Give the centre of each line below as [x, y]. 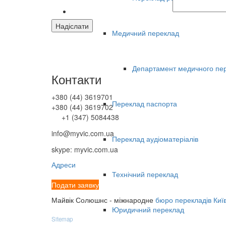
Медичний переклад [146, 33]
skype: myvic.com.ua [85, 149]
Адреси [64, 164]
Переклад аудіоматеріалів [155, 139]
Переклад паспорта [145, 104]
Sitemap [62, 219]
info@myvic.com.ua [83, 133]
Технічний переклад [145, 174]
